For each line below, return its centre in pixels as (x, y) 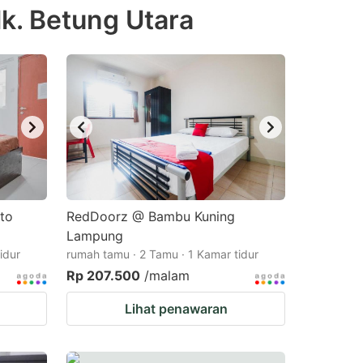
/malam (167, 275)
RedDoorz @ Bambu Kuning (151, 216)
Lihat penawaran (176, 309)
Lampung (95, 236)
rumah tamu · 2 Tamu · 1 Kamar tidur (162, 254)
